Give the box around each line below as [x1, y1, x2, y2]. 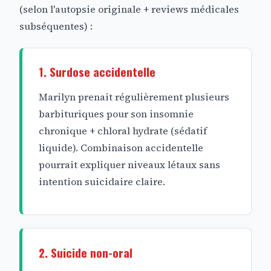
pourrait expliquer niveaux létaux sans [39, 157, 221, 171]
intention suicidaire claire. [39, 174, 166, 188]
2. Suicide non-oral [39, 243, 133, 261]
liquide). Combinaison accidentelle [39, 140, 204, 154]
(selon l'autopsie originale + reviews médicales [19, 2, 239, 16]
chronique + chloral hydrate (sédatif [39, 123, 207, 137]
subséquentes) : [19, 19, 93, 33]
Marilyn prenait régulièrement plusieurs [39, 90, 230, 103]
